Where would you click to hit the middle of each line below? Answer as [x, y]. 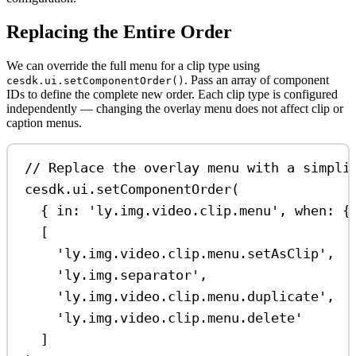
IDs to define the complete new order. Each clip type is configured [172, 95]
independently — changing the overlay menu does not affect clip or [175, 109]
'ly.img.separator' [128, 275]
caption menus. [44, 123]
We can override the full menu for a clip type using [133, 66]
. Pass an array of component [257, 80]
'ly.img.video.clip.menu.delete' [180, 317]
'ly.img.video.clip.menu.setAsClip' [192, 253]
